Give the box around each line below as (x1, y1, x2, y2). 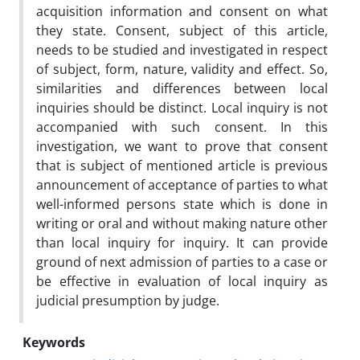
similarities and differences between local (36, 79, 328, 97)
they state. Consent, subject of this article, (36, 21, 328, 39)
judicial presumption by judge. (36, 291, 219, 309)
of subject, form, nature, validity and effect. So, (36, 59, 328, 78)
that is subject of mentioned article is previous (36, 156, 328, 174)
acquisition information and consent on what (36, 2, 328, 20)
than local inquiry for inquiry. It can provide (36, 233, 328, 252)
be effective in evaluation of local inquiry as (36, 272, 328, 290)
